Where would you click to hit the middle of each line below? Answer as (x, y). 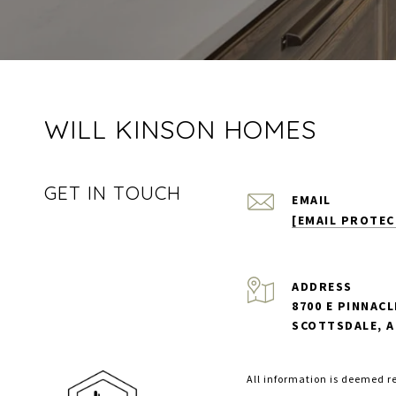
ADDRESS (322, 286)
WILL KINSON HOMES (181, 129)
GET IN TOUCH (113, 193)
